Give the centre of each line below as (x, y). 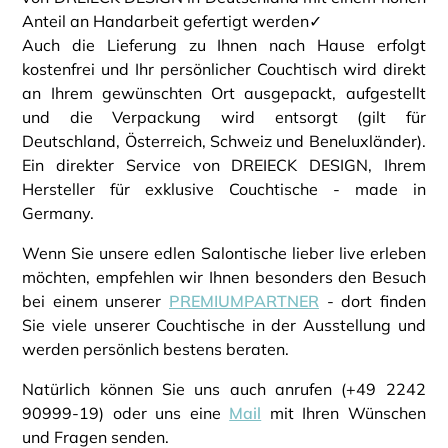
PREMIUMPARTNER (244, 301)
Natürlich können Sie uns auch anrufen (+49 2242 (224, 389)
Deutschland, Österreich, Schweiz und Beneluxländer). (224, 141)
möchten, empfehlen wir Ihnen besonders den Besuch (224, 277)
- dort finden (372, 301)
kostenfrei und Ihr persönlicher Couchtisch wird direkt (224, 69)
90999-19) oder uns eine (126, 413)
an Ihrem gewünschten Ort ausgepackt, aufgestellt (224, 93)
